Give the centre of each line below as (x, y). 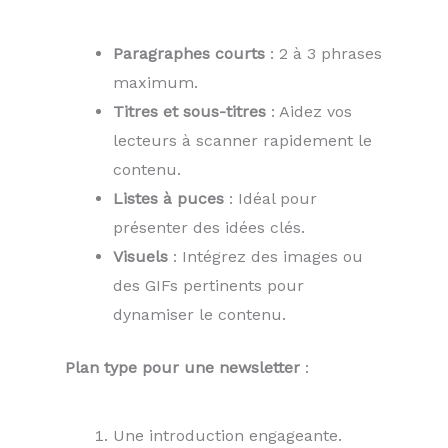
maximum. (155, 83)
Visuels (140, 257)
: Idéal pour (270, 199)
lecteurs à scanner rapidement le (242, 141)
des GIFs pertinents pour (208, 286)
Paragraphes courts (189, 54)
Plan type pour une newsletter (182, 368)
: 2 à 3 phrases (323, 54)
